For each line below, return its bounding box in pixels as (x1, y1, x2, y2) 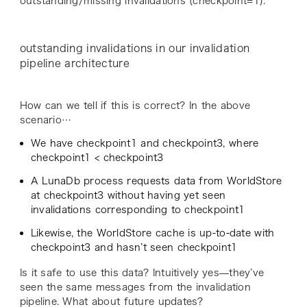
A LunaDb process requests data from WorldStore (30, 176, 282, 186)
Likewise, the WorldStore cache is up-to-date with (30, 228, 275, 238)
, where (223, 138, 259, 149)
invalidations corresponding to (30, 205, 185, 215)
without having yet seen (103, 191, 226, 201)
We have (30, 138, 77, 149)
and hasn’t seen (90, 243, 177, 253)
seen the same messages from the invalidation (19, 282, 251, 293)
